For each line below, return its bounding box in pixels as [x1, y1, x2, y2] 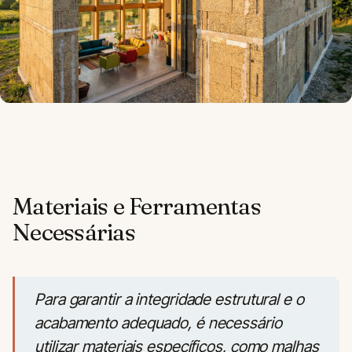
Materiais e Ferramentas [13, 192, 261, 222]
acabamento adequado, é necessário [35, 313, 282, 333]
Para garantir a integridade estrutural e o [35, 290, 304, 310]
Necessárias [13, 218, 135, 247]
